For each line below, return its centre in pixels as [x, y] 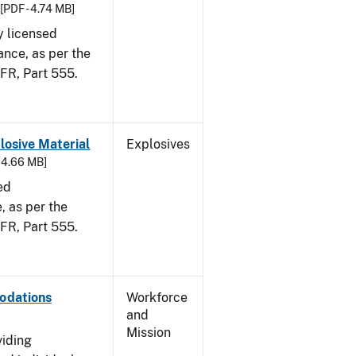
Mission [149, 333]
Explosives [158, 144]
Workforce [157, 298]
